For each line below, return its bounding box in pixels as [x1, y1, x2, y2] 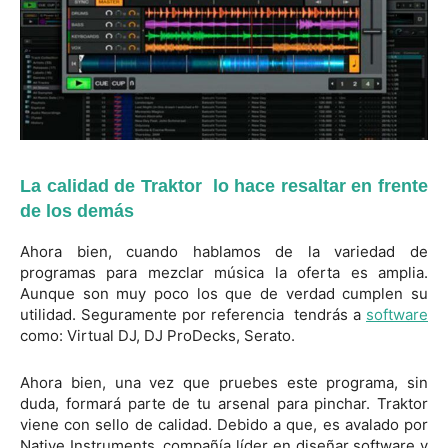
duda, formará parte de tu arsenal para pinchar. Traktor [20, 394, 428, 414]
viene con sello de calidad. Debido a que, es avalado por [20, 415, 428, 435]
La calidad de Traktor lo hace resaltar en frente [20, 176, 428, 197]
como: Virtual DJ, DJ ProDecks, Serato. [20, 326, 295, 346]
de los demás [20, 201, 134, 222]
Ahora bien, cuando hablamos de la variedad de [20, 242, 428, 262]
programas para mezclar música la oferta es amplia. [20, 263, 428, 283]
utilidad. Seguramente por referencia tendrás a [20, 305, 366, 325]
